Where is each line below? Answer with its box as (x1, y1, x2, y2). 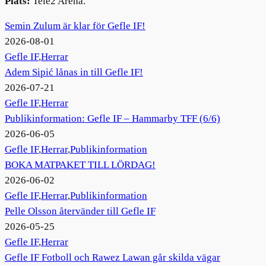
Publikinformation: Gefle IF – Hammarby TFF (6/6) (5, 113, 220, 125)
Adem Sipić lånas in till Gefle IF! (5, 66, 143, 78)
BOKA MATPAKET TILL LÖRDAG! (5, 159, 156, 171)
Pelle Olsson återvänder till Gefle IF (5, 205, 156, 217)
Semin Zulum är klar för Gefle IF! (5, 20, 145, 32)
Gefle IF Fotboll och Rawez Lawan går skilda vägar (5, 252, 220, 264)
